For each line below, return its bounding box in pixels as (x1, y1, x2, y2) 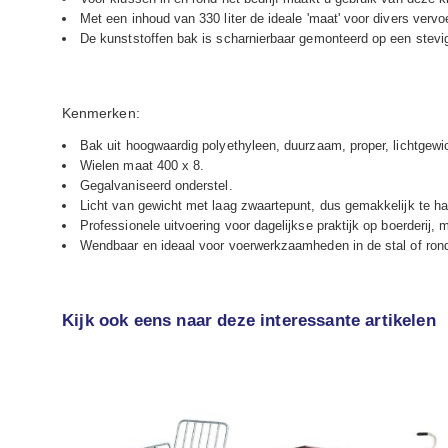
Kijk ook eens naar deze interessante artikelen (62, 310, 436, 330)
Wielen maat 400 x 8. (80, 157, 205, 173)
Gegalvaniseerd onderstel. (80, 177, 233, 193)
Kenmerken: (62, 104, 140, 121)
